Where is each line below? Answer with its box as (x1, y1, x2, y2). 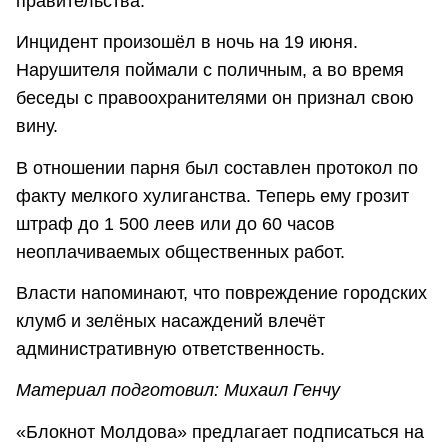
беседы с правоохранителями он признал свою (16, 88, 414, 109)
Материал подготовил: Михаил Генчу (16, 380, 340, 401)
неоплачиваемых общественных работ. (16, 241, 345, 262)
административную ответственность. (16, 339, 325, 360)
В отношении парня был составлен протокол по (16, 157, 418, 178)
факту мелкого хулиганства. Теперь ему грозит (16, 185, 409, 206)
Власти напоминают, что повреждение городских (16, 283, 427, 304)
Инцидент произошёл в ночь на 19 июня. (16, 32, 358, 53)
